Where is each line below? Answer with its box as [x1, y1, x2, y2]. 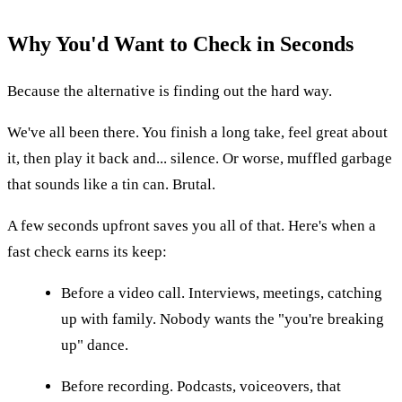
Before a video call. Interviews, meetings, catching [61, 284, 382, 301]
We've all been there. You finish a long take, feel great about [7, 123, 388, 141]
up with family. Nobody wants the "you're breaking [61, 310, 384, 328]
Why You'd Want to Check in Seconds [7, 31, 354, 56]
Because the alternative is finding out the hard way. [7, 82, 332, 100]
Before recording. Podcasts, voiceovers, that [61, 377, 341, 395]
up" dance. [61, 336, 128, 354]
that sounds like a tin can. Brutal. [7, 175, 215, 193]
